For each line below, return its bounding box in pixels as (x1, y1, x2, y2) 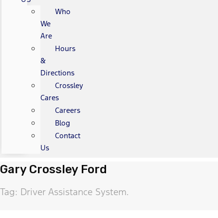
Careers (54, 105, 80, 115)
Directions (40, 68, 74, 77)
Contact (54, 130, 80, 140)
